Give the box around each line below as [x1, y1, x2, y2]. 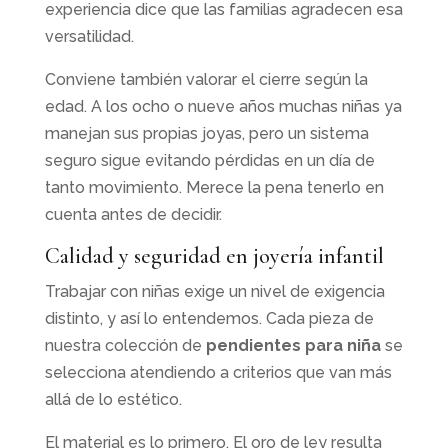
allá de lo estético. [44, 389, 182, 409]
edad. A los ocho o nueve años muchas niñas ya [44, 96, 402, 116]
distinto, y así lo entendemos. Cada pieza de [44, 308, 374, 328]
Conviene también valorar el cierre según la [44, 69, 368, 89]
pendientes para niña [205, 335, 381, 355]
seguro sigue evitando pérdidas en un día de [44, 150, 375, 170]
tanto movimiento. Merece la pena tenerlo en [44, 177, 384, 197]
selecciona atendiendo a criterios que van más [44, 362, 392, 382]
